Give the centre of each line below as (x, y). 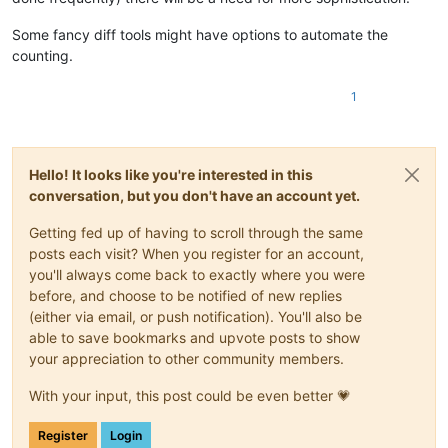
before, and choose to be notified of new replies (185, 296)
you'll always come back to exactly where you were (197, 275)
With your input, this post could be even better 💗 (190, 396)
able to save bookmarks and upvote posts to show (194, 338)
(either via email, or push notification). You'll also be (195, 317)
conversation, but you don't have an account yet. (194, 196)
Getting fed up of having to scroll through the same (196, 233)
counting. (42, 56)
